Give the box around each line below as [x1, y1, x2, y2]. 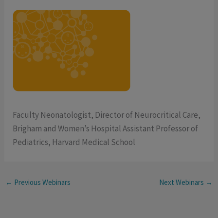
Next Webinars [159, 178, 205, 187]
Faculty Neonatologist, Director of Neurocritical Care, [13, 109, 201, 121]
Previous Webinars [13, 178, 71, 187]
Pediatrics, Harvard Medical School [13, 137, 136, 148]
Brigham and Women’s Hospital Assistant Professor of [13, 123, 199, 134]
